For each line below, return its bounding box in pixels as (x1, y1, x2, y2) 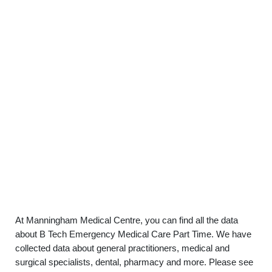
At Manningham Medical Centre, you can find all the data (15, 215, 238, 225)
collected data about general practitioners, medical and (15, 243, 229, 253)
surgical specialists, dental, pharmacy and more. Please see (15, 257, 253, 267)
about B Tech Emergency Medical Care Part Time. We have (15, 229, 251, 239)
